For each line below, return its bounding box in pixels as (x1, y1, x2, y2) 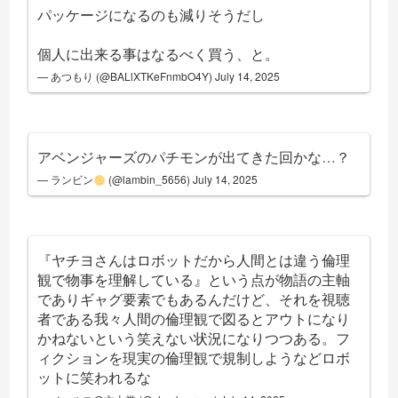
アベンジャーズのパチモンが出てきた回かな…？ (37, 147, 351, 167)
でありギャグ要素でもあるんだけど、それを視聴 (37, 290, 351, 309)
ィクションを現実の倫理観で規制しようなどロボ (37, 348, 351, 368)
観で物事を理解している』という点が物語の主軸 (37, 270, 351, 290)
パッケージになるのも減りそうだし (37, 5, 266, 25)
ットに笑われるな (37, 368, 152, 387)
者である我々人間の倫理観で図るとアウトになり (37, 309, 351, 329)
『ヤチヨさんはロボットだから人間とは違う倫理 (37, 251, 351, 270)
